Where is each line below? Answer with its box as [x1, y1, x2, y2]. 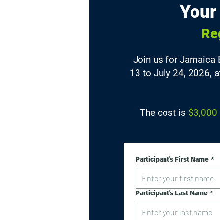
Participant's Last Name [136, 189, 208, 197]
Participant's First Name [136, 155, 209, 163]
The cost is [139, 107, 188, 118]
